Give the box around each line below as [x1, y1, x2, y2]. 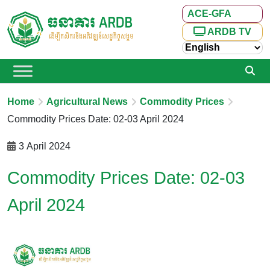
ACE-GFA [187, 8, 231, 19]
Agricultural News [46, 96, 128, 107]
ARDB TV [206, 27, 251, 37]
